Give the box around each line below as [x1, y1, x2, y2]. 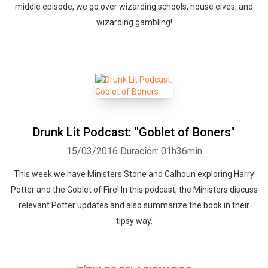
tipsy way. [115, 216, 153, 226]
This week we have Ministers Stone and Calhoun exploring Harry [14, 169, 254, 179]
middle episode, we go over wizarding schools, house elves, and [15, 2, 253, 11]
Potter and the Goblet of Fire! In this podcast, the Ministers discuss [10, 185, 258, 194]
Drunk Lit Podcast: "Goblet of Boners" [33, 125, 235, 139]
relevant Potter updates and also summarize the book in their [19, 200, 249, 210]
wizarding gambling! [96, 17, 172, 27]
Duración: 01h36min [120, 145, 202, 157]
